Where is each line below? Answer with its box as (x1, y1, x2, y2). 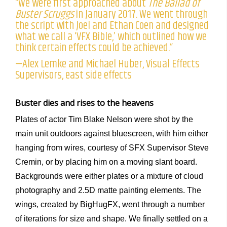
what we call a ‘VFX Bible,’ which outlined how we (15, 28, 207, 46)
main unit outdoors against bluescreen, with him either (15, 129, 208, 138)
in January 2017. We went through (74, 6, 208, 24)
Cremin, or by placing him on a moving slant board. (15, 158, 197, 167)
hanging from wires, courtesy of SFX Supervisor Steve (15, 143, 209, 153)
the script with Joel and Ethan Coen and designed (15, 17, 209, 35)
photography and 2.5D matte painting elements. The (15, 186, 201, 195)
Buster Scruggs (15, 6, 74, 24)
